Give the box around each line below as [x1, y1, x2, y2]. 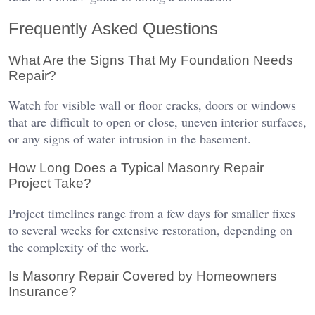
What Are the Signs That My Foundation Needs [8, 52, 293, 67]
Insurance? [8, 283, 77, 299]
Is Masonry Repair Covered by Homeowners [8, 268, 277, 283]
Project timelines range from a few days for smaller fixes [8, 204, 295, 221]
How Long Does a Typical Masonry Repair [8, 160, 264, 176]
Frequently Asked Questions [8, 18, 218, 38]
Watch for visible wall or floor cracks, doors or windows [8, 96, 296, 114]
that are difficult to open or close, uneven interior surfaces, [8, 113, 307, 131]
